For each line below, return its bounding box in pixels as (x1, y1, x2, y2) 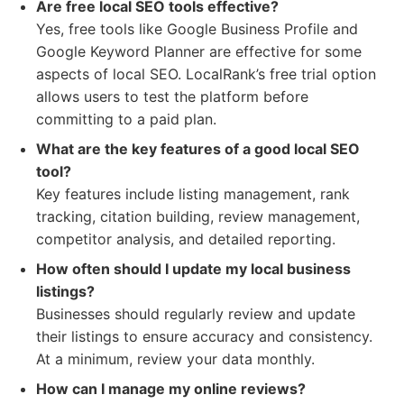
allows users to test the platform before (36, 87, 308, 106)
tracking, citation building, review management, (36, 207, 360, 225)
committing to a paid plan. (36, 110, 216, 128)
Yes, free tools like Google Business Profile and (36, 20, 358, 38)
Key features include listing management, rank (36, 185, 350, 203)
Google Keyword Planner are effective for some (36, 42, 362, 60)
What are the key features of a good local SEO (36, 140, 360, 158)
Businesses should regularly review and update (36, 305, 355, 323)
